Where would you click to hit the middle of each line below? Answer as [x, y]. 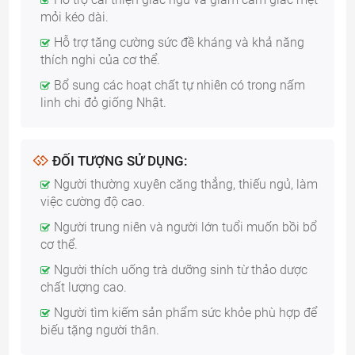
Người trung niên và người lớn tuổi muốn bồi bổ [185, 227]
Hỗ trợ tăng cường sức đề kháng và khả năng [179, 42]
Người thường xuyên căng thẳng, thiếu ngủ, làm [185, 184]
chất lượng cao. [84, 287]
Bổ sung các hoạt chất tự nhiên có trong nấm [179, 85]
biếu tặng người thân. [100, 330]
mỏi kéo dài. [75, 17]
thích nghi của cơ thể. [101, 59]
